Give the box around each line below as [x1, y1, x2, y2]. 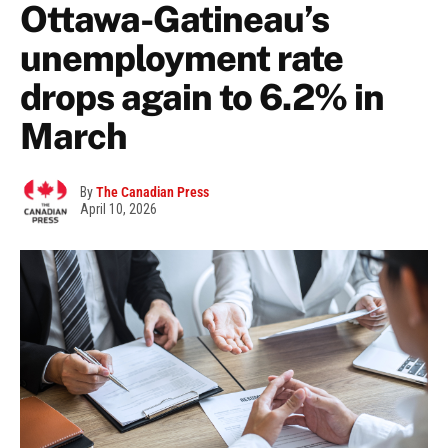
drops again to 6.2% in [20, 76, 384, 119]
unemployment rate [20, 37, 343, 80]
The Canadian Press [96, 184, 209, 201]
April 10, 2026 [80, 201, 157, 218]
